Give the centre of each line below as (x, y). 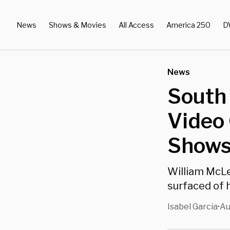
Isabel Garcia (193, 207)
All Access (136, 25)
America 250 (188, 25)
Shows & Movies (78, 25)
